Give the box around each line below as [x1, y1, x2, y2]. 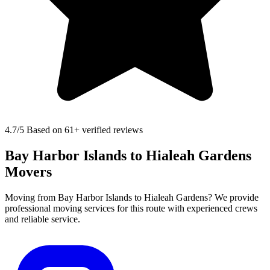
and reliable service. [5, 214, 80, 225]
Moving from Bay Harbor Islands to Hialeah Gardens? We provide [5, 192, 259, 203]
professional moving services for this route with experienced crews [5, 203, 257, 214]
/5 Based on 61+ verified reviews [17, 125, 143, 136]
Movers [5, 164, 52, 180]
